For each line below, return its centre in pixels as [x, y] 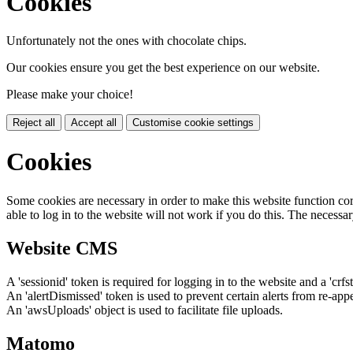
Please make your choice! [70, 94]
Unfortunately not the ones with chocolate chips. [126, 40]
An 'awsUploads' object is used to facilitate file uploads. [145, 310]
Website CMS [62, 248]
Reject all [34, 122]
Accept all [94, 122]
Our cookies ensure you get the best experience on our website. [163, 67]
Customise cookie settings [193, 122]
